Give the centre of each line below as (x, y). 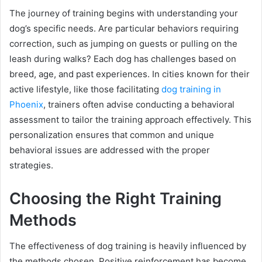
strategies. (31, 165)
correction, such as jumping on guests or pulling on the (123, 43)
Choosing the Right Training (116, 198)
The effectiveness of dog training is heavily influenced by (128, 246)
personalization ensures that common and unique (112, 135)
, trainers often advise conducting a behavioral (139, 104)
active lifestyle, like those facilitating (85, 89)
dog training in (191, 89)
